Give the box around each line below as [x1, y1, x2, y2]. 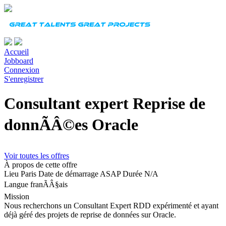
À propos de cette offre [4, 160, 77, 169]
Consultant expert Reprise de [4, 94, 205, 113]
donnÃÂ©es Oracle [4, 116, 138, 134]
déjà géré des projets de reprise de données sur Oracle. [4, 210, 176, 219]
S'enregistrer [4, 75, 43, 83]
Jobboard [4, 56, 33, 65]
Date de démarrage [38, 169, 100, 178]
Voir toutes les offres [4, 151, 69, 160]
